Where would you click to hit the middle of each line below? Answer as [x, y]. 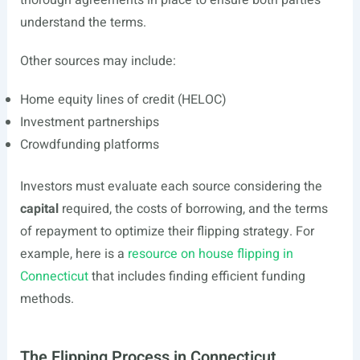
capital [39, 209]
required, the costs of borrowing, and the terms [193, 209]
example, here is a [74, 254]
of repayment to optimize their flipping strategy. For [167, 231]
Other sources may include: [98, 61]
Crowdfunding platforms [89, 145]
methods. [47, 299]
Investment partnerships [89, 122]
